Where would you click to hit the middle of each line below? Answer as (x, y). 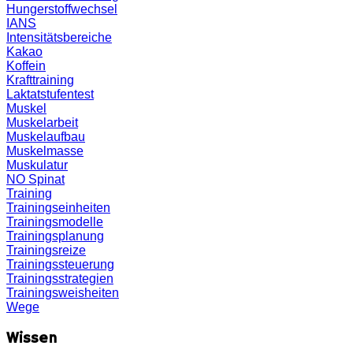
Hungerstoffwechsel (62, 9)
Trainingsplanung (55, 236)
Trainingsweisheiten (63, 293)
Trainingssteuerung (60, 265)
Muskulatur (37, 165)
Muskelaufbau (46, 137)
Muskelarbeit (42, 123)
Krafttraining (40, 80)
